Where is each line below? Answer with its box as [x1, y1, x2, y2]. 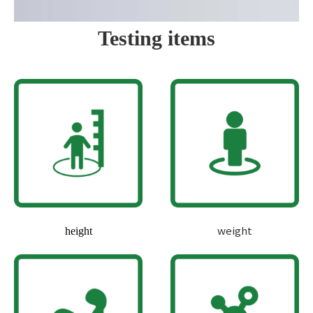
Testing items [98, 26, 215, 50]
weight [217, 222, 252, 238]
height [64, 224, 92, 237]
